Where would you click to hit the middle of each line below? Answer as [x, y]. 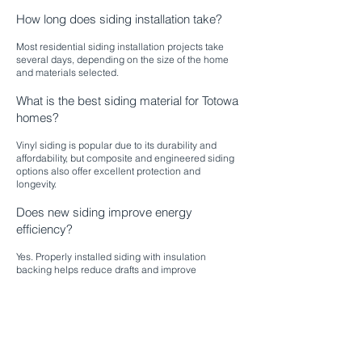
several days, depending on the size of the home [122, 59]
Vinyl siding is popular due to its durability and [116, 145]
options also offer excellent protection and [108, 171]
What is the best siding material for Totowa [127, 101]
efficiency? [44, 229]
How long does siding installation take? [119, 19]
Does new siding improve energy [104, 212]
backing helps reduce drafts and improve [106, 269]
